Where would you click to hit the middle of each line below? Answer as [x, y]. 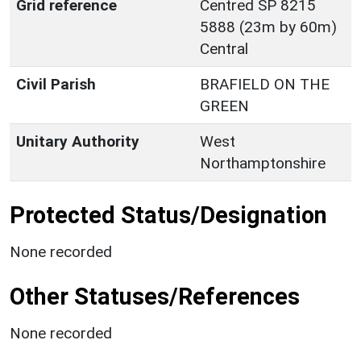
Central [224, 48]
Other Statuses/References [155, 296]
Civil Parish [56, 84]
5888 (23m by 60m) [268, 27]
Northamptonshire [263, 163]
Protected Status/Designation [168, 215]
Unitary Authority [78, 141]
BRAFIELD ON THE [265, 84]
